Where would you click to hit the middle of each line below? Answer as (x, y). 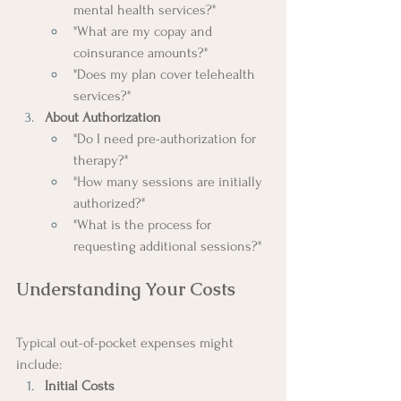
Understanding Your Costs (126, 289)
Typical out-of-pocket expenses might (127, 342)
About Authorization (103, 117)
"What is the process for (144, 224)
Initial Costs (80, 385)
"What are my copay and (145, 31)
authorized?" (109, 203)
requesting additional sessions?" (167, 246)
